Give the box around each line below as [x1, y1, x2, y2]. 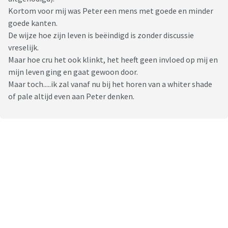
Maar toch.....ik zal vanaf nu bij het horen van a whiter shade [8, 79, 212, 90]
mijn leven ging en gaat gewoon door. [8, 67, 138, 77]
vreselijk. [8, 42, 39, 53]
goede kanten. [8, 18, 58, 28]
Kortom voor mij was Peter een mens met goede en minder [8, 6, 213, 16]
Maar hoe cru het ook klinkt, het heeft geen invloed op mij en [8, 54, 218, 65]
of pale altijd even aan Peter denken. [8, 91, 134, 102]
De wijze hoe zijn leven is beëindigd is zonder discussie [8, 30, 194, 41]
